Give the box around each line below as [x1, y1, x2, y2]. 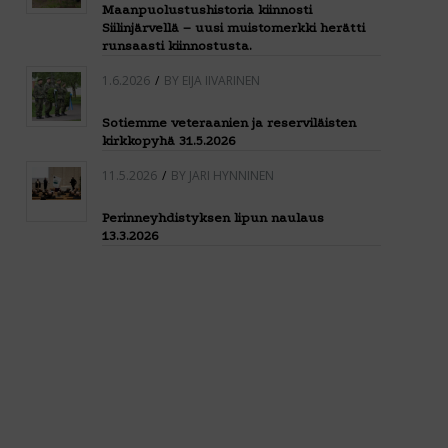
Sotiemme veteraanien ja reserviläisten [102, 115, 357, 130]
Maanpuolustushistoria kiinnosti [102, 2, 313, 17]
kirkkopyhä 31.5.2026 [102, 133, 237, 148]
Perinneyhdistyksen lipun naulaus [102, 210, 325, 225]
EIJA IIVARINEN [182, 72, 261, 89]
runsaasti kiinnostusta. [102, 38, 253, 53]
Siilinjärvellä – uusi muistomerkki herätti [102, 20, 366, 35]
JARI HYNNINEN [189, 167, 275, 184]
